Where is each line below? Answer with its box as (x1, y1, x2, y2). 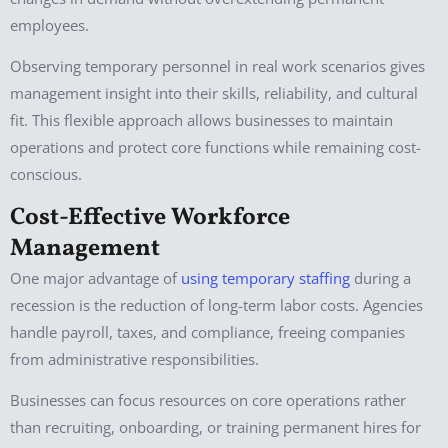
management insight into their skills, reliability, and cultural (10, 83, 418, 104)
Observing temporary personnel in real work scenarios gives (10, 56, 425, 77)
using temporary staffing (181, 267, 350, 288)
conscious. (10, 164, 82, 185)
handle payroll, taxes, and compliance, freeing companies (10, 321, 405, 342)
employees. (10, 14, 89, 35)
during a (350, 267, 411, 288)
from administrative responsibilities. (10, 348, 259, 369)
